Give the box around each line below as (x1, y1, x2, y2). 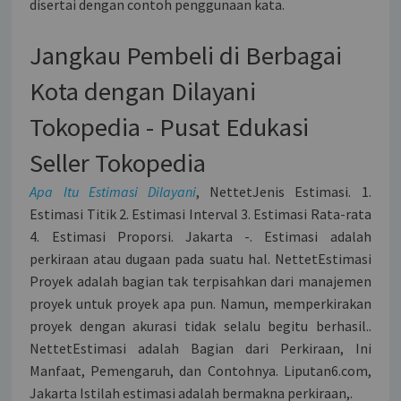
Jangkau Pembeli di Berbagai (30, 39, 343, 73)
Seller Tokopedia (30, 147, 207, 180)
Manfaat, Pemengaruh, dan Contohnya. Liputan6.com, (30, 362, 371, 380)
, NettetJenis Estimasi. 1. (196, 183, 371, 201)
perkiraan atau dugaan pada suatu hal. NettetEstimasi (30, 250, 371, 269)
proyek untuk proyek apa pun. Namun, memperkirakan (30, 294, 371, 313)
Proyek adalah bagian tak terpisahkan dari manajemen (30, 272, 371, 291)
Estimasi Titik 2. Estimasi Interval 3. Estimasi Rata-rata (30, 205, 371, 224)
